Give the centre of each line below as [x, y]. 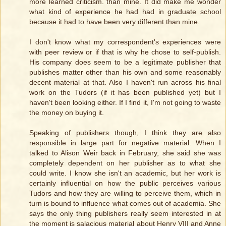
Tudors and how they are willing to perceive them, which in [125, 193]
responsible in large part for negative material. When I [125, 143]
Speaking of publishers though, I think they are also [125, 133]
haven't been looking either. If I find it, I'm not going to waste [125, 103]
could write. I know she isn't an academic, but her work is [125, 173]
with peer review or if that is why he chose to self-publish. [125, 52]
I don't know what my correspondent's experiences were [125, 42]
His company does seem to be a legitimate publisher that [125, 62]
